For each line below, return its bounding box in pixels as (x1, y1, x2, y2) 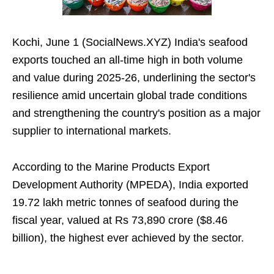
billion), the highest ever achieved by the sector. (12, 232, 244, 245)
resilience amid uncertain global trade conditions (12, 89, 247, 102)
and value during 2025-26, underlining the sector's (12, 72, 256, 84)
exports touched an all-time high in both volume (12, 54, 243, 67)
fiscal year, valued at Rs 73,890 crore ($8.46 (12, 214, 228, 227)
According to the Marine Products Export (12, 161, 210, 174)
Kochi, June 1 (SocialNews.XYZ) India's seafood (12, 36, 248, 49)
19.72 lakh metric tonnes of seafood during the (12, 196, 239, 209)
